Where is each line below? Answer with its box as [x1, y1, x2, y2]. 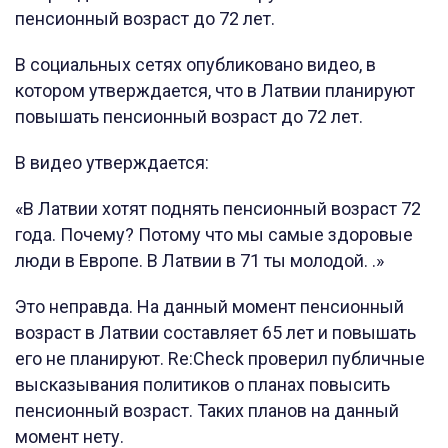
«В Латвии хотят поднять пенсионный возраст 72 [15, 198, 421, 220]
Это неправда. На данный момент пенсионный [15, 296, 404, 318]
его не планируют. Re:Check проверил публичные [15, 348, 425, 370]
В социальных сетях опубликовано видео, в [15, 54, 376, 76]
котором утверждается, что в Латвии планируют [15, 80, 415, 102]
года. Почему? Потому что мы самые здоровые [15, 224, 413, 246]
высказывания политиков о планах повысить [15, 374, 390, 396]
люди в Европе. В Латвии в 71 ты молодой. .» [15, 250, 384, 272]
